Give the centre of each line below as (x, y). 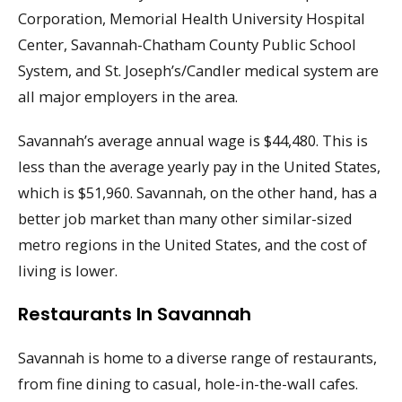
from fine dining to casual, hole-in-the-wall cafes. (188, 383)
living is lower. (68, 271)
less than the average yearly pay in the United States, (199, 166)
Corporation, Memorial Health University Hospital (192, 19)
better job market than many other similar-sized (185, 218)
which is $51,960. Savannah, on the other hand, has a (197, 192)
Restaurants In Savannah (135, 314)
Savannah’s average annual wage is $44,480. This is (193, 140)
